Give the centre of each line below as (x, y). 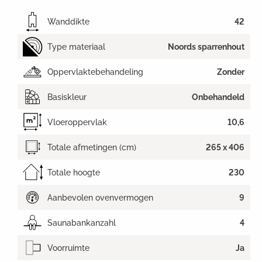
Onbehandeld (218, 97)
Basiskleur (67, 97)
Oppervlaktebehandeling (95, 72)
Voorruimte (68, 248)
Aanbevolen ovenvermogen (100, 197)
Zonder (231, 72)
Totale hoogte (74, 172)
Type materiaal (76, 46)
